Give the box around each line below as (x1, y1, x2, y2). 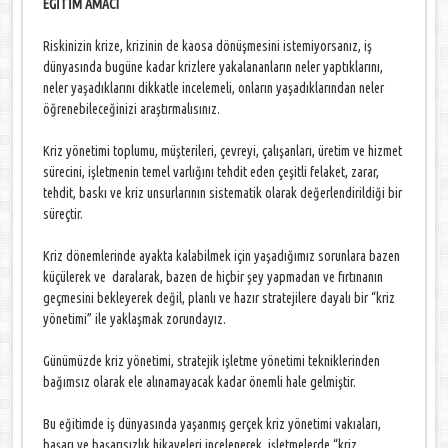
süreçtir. (43, 206, 84, 222)
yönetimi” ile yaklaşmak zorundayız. (43, 311, 227, 327)
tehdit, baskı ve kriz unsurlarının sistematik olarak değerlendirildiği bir (43, 185, 403, 201)
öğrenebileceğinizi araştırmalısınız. (43, 101, 221, 117)
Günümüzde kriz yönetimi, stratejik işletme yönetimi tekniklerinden (43, 353, 381, 369)
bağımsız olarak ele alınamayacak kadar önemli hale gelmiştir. (43, 374, 357, 390)
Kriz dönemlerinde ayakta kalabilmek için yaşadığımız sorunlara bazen (43, 248, 401, 264)
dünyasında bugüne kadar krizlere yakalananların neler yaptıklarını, (43, 59, 384, 75)
